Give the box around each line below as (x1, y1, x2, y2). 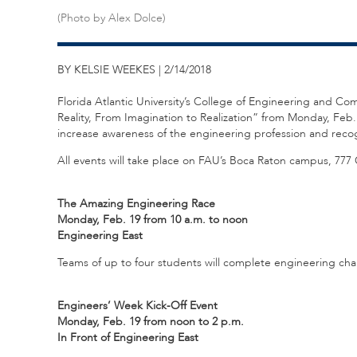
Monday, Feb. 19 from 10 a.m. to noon (57, 211, 248, 227)
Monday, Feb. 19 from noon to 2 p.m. (57, 313, 244, 329)
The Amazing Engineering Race (57, 195, 215, 211)
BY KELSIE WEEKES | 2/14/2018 (57, 61, 211, 77)
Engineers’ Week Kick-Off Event (57, 297, 218, 313)
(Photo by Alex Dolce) (57, 10, 166, 25)
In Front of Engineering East (57, 329, 198, 345)
